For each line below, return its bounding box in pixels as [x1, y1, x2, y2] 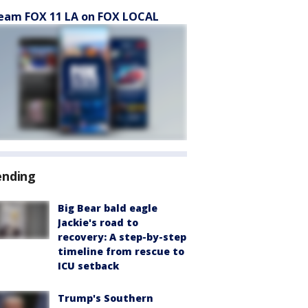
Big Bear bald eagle [58, 201, 157, 214]
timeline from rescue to [58, 245, 184, 258]
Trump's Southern [58, 291, 153, 305]
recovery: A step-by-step [58, 230, 186, 243]
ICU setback [58, 259, 119, 272]
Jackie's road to [58, 216, 138, 229]
